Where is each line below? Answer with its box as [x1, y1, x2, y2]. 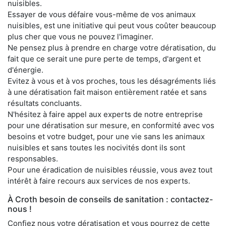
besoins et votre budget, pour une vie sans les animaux [8, 132, 205, 142]
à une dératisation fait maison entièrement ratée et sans [8, 87, 207, 97]
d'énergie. [8, 65, 43, 75]
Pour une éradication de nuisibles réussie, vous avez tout [8, 165, 212, 175]
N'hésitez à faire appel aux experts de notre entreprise [8, 109, 203, 120]
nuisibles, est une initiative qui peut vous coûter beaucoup [8, 21, 216, 31]
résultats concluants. [8, 98, 82, 108]
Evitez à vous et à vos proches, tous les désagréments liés [8, 76, 216, 86]
